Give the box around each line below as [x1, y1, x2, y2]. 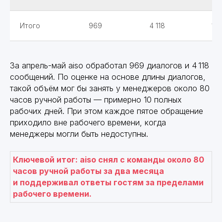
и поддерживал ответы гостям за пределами [13, 177, 204, 187]
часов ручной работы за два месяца [13, 166, 164, 176]
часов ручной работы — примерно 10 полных [10, 94, 182, 105]
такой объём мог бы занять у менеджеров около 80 [10, 83, 210, 93]
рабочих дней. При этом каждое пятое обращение [10, 106, 203, 116]
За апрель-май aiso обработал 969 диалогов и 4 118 [10, 60, 209, 70]
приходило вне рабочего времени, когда [10, 117, 166, 127]
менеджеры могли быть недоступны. [10, 128, 148, 139]
